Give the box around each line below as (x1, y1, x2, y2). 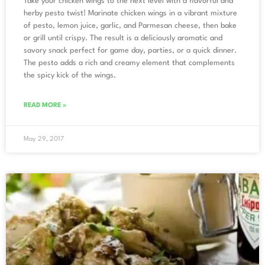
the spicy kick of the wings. (24, 71, 116, 79)
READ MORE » (24, 102, 66, 109)
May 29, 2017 (24, 135, 64, 143)
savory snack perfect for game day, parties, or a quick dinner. (24, 46, 237, 54)
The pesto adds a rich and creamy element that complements (24, 59, 235, 67)
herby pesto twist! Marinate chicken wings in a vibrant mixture (24, 9, 237, 17)
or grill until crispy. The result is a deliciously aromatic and (24, 34, 222, 42)
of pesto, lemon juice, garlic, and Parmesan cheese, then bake (24, 21, 237, 30)
